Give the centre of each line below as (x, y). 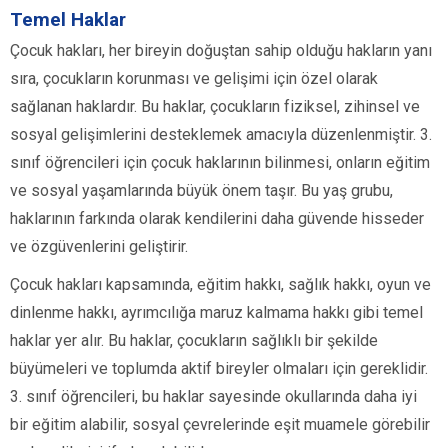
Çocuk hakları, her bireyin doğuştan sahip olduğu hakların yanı (221, 51)
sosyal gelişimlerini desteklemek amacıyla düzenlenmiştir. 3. (221, 135)
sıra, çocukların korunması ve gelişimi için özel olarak (194, 79)
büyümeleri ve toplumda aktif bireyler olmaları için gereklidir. (219, 369)
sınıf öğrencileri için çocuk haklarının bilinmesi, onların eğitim (220, 163)
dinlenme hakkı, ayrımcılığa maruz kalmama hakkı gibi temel (216, 313)
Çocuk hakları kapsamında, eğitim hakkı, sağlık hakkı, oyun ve (220, 285)
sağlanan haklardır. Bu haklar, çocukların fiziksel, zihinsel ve (215, 107)
